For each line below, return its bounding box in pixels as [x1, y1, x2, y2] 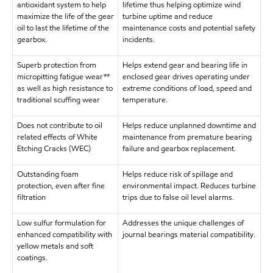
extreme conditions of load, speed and [122, 83, 252, 94]
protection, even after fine [16, 180, 105, 191]
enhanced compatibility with [16, 229, 112, 240]
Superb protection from [16, 60, 96, 71]
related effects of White [16, 132, 97, 143]
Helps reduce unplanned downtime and [122, 120, 256, 131]
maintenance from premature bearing [122, 132, 252, 143]
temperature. [122, 94, 168, 105]
